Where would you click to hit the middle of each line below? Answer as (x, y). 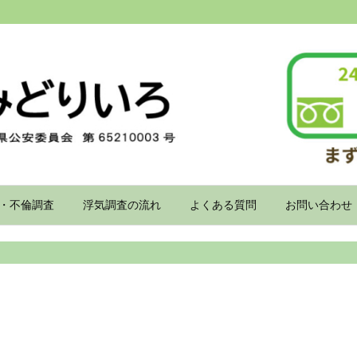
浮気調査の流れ (122, 204)
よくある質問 (223, 204)
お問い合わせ (319, 204)
